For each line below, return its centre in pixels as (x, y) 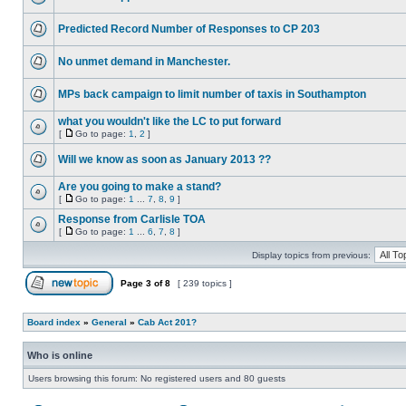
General (109, 322)
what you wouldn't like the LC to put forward (169, 121)
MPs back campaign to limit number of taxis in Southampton (212, 94)
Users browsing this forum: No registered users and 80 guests (157, 378)
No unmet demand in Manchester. (144, 62)
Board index (54, 322)
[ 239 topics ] (205, 283)
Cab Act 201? (167, 322)
